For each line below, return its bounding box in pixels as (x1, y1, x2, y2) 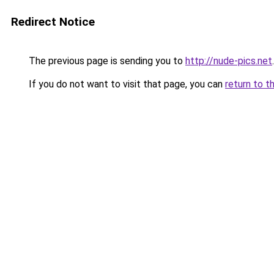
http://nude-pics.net (185, 55, 272, 67)
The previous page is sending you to (26, 55, 185, 67)
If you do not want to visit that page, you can (26, 78, 225, 90)
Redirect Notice (11, 15, 95, 29)
